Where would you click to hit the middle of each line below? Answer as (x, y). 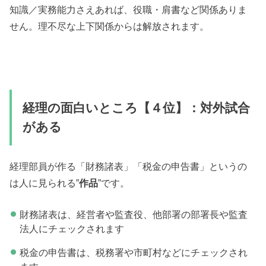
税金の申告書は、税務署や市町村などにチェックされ (133, 253)
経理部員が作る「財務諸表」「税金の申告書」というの (129, 167)
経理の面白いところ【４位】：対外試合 (136, 108)
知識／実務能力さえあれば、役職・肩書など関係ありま (129, 9)
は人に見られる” (45, 183)
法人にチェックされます (72, 228)
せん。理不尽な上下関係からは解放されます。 (110, 26)
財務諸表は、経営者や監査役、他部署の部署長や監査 (133, 214)
